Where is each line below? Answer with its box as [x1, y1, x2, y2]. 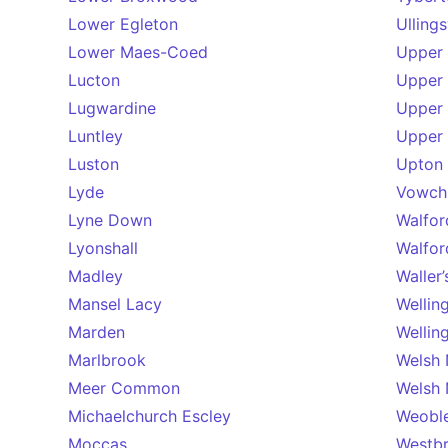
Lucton [68, 70, 120, 90]
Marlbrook [68, 350, 146, 370]
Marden [68, 322, 125, 342]
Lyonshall [68, 238, 138, 258]
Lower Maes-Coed [68, 42, 208, 62]
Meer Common [68, 378, 180, 398]
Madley [68, 266, 123, 286]
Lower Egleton [68, 14, 178, 34]
